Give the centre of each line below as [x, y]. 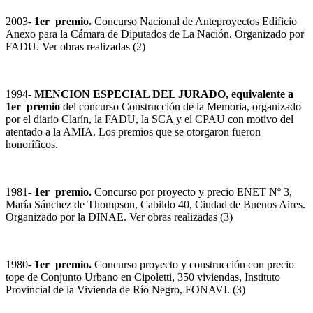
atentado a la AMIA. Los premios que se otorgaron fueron [133, 132]
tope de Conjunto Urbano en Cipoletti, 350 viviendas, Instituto [143, 277]
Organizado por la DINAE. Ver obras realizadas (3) [119, 217]
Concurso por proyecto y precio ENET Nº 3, [192, 192]
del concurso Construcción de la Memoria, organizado [181, 107]
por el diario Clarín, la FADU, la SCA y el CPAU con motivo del [150, 119]
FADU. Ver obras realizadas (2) [75, 47]
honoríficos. [32, 145]
